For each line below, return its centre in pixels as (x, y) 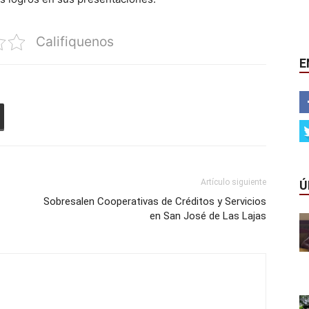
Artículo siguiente (233, 182)
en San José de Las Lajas (208, 216)
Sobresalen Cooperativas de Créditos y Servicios (155, 201)
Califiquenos (74, 41)
